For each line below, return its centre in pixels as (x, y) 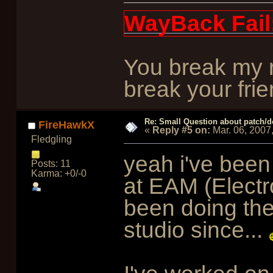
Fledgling (51, 139)
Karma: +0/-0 (58, 174)
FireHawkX (67, 125)
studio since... (196, 230)
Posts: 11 (51, 164)
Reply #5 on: (181, 130)
